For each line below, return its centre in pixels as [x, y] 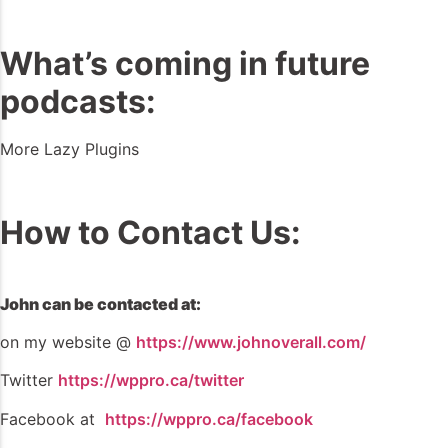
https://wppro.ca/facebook [209, 418]
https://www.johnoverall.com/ [251, 342]
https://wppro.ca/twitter [151, 380]
